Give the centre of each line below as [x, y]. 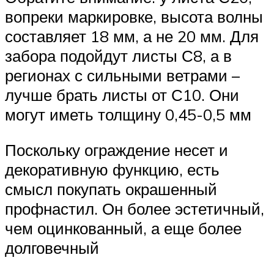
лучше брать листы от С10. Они [122, 95]
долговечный [52, 248]
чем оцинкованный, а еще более [123, 228]
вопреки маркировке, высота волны [134, 17]
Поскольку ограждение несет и [117, 150]
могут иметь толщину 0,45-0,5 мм [128, 115]
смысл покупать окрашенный [111, 189]
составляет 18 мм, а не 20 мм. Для [132, 36]
